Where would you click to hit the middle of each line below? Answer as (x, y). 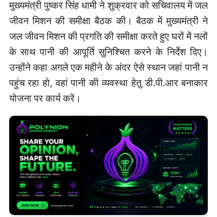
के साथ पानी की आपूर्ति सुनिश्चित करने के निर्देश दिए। (108, 52)
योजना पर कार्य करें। (45, 98)
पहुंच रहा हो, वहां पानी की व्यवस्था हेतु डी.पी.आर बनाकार (108, 83)
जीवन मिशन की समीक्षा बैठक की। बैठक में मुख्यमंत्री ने (108, 21)
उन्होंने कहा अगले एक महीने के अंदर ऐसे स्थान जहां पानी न (108, 67)
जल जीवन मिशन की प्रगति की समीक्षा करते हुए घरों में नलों (108, 36)
